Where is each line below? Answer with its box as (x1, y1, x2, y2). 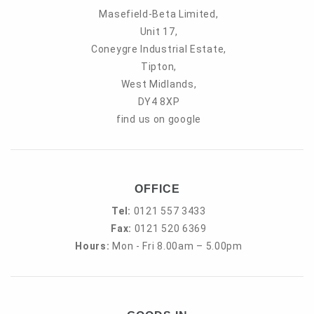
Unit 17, (139, 26, 178, 37)
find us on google (116, 114, 201, 125)
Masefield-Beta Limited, (99, 8, 219, 20)
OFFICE (134, 183, 180, 195)
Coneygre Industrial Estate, (91, 43, 226, 55)
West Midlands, (121, 78, 197, 90)
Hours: (75, 240, 113, 252)
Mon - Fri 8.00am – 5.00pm (112, 240, 243, 252)
